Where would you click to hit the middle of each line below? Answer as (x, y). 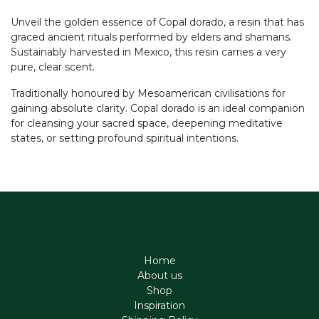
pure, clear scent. (53, 67)
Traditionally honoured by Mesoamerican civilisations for (148, 93)
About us (159, 276)
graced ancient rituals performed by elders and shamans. (151, 37)
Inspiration (159, 306)
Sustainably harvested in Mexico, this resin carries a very (148, 52)
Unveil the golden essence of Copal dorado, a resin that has (157, 22)
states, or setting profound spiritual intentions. (125, 138)
